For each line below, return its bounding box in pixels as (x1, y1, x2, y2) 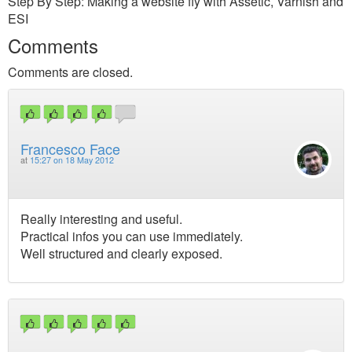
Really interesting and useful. (20, 209, 182, 228)
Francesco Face (20, 138, 120, 159)
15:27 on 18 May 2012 (30, 154, 114, 167)
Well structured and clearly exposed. (20, 244, 222, 262)
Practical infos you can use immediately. (20, 226, 243, 245)
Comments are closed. (8, 63, 133, 81)
